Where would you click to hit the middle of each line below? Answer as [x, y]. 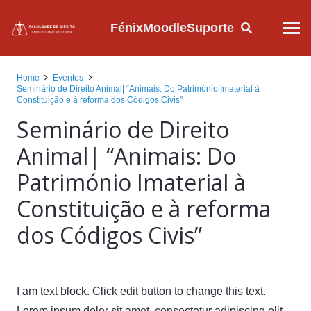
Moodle [165, 27]
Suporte [210, 27]
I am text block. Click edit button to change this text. [141, 291]
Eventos [68, 78]
